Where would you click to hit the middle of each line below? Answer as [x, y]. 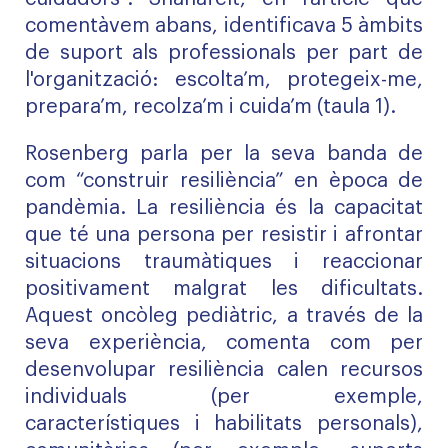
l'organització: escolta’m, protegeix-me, [224, 80]
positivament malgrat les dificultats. [224, 289]
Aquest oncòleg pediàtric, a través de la [224, 316]
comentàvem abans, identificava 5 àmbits [224, 26]
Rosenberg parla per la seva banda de [224, 154]
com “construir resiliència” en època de [224, 181]
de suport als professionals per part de [224, 53]
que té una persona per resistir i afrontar [224, 235]
